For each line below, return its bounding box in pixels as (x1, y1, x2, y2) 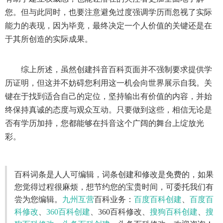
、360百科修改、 (90, 208, 150, 216)
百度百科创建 (134, 195, 182, 204)
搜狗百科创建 (150, 208, 198, 216)
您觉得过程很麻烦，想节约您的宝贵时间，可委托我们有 (14, 183, 214, 191)
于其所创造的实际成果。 (5, 35, 93, 43)
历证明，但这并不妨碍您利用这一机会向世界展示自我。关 (5, 79, 212, 87)
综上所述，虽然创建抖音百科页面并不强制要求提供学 (21, 65, 212, 74)
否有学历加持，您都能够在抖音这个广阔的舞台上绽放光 (5, 119, 204, 127)
